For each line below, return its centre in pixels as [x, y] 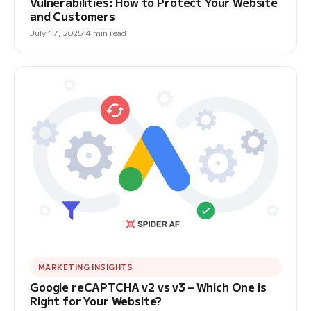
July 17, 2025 [57, 32]
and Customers [73, 16]
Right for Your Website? [96, 300]
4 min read [106, 32]
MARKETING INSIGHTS [86, 266]
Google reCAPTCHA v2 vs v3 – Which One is [148, 286]
